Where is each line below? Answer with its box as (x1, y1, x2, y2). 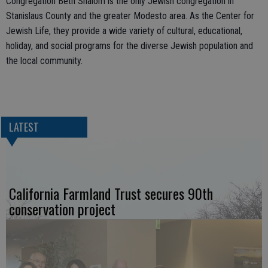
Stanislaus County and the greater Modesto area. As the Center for (6, 10, 254, 22)
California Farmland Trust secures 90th (9, 182, 213, 205)
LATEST (8, 119, 39, 135)
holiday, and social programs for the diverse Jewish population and (6, 40, 253, 52)
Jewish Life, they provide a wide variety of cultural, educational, (6, 25, 242, 37)
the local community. (6, 55, 83, 67)
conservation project (9, 198, 115, 220)
